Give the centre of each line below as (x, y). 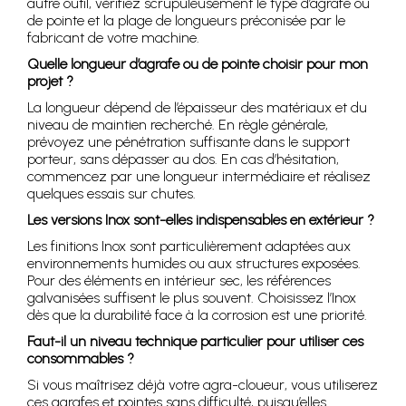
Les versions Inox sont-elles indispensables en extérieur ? (201, 220)
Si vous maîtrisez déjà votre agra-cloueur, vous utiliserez (203, 385)
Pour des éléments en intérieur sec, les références (179, 281)
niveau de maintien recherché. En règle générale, (178, 125)
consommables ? (81, 359)
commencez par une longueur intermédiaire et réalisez (199, 177)
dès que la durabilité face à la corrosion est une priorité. (197, 315)
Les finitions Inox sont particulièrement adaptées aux (189, 246)
